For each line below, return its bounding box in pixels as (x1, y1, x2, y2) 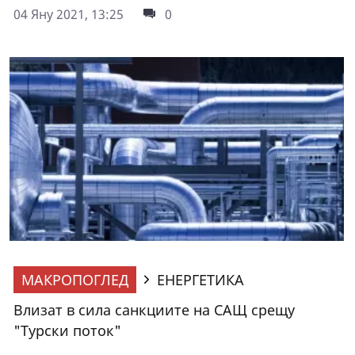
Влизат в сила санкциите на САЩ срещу (13, 300, 295, 319)
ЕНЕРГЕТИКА (157, 269, 244, 289)
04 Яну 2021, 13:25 (13, 5, 124, 23)
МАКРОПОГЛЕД (21, 269, 128, 289)
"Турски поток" (13, 320, 121, 340)
